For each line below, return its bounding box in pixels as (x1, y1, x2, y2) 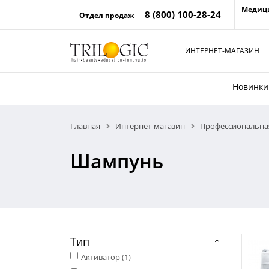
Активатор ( (80, 252, 124, 263)
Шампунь (70, 148, 163, 174)
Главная (70, 121, 100, 131)
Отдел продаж (79, 10, 136, 20)
